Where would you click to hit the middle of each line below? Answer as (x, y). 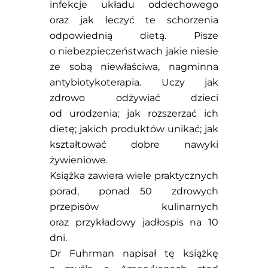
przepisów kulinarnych (134, 206)
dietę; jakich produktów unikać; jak (134, 129)
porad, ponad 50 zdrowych (134, 191)
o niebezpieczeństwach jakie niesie (134, 51)
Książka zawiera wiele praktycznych (134, 175)
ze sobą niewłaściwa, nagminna (134, 66)
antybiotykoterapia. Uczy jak (134, 82)
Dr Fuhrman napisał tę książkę (134, 253)
